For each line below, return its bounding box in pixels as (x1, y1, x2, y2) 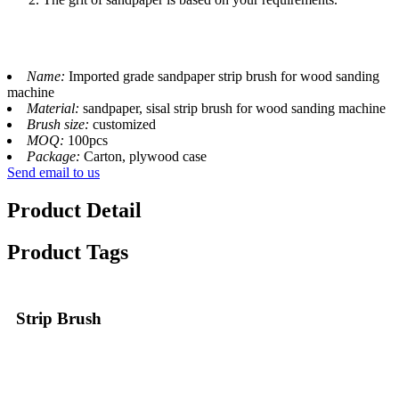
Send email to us (7, 164, 100, 180)
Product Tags (7, 240, 128, 264)
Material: (27, 100, 83, 116)
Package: (27, 148, 84, 164)
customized (93, 116, 156, 132)
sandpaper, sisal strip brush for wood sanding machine (83, 100, 386, 116)
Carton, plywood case (84, 148, 207, 164)
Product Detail (7, 198, 142, 222)
